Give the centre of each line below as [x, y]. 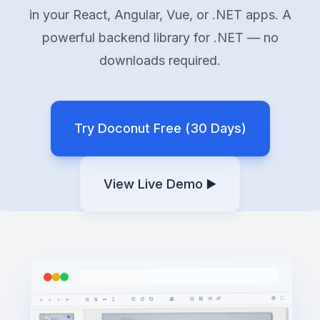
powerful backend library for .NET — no [160, 37]
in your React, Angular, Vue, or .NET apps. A [160, 15]
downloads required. [160, 60]
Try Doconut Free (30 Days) [160, 128]
